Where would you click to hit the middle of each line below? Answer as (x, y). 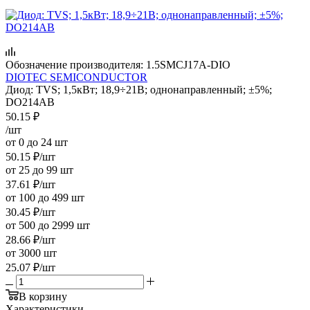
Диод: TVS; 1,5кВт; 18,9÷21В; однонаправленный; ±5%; (139, 89)
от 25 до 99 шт (39, 170)
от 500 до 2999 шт (48, 225)
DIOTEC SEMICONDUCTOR (76, 77)
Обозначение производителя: (74, 64)
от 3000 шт (31, 253)
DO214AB (30, 102)
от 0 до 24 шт (37, 142)
